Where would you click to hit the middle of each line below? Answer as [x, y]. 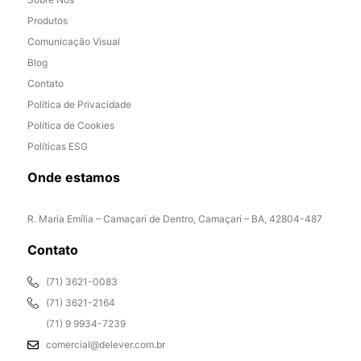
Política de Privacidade [79, 105]
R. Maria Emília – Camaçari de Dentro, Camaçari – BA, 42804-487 [175, 219]
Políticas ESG [58, 147]
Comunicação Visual [74, 42]
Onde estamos [74, 178]
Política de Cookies [71, 126]
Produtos [48, 21]
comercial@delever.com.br [105, 345]
